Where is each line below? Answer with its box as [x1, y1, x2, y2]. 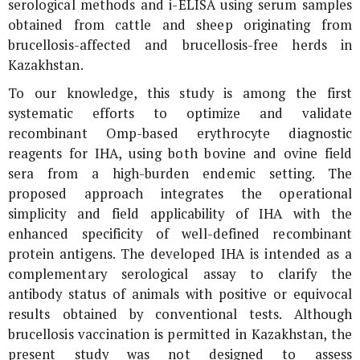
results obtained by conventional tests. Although [8, 305, 352, 323]
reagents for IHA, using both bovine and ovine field [8, 144, 352, 162]
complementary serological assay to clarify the [8, 264, 352, 283]
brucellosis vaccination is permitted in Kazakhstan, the [8, 325, 352, 343]
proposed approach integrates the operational [8, 184, 352, 202]
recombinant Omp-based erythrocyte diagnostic [8, 124, 352, 142]
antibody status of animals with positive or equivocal [8, 284, 352, 303]
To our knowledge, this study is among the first [8, 84, 352, 102]
